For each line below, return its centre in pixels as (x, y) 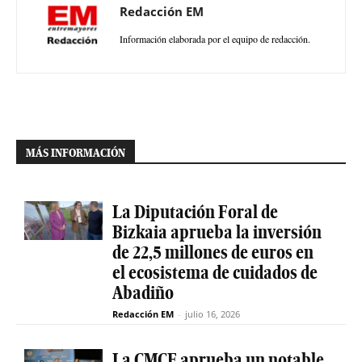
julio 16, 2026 (212, 314)
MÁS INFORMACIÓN (76, 152)
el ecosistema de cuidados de (215, 272)
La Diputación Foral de (195, 211)
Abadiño (143, 292)
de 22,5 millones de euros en (213, 252)
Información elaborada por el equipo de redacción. (215, 38)
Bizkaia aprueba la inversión (217, 232)
